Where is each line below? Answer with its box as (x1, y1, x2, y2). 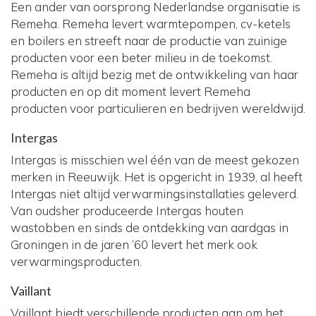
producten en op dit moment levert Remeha (11, 83, 250, 99)
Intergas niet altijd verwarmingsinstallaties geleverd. (11, 186, 298, 201)
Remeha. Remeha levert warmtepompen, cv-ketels (11, 16, 291, 31)
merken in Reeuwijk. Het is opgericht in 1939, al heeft (11, 169, 303, 184)
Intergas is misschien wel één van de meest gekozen (11, 152, 299, 167)
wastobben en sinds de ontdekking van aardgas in (11, 219, 288, 235)
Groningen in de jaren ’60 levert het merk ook (11, 236, 257, 252)
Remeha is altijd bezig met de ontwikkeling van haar (11, 66, 298, 82)
